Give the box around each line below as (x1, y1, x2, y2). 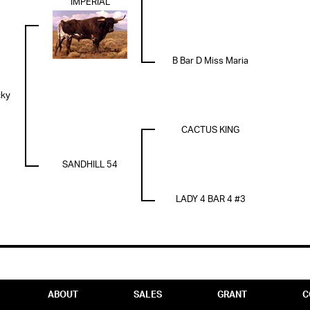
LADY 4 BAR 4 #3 (175, 195, 246, 204)
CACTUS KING (181, 126, 239, 135)
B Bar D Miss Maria (172, 57, 248, 66)
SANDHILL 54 (62, 161, 118, 170)
